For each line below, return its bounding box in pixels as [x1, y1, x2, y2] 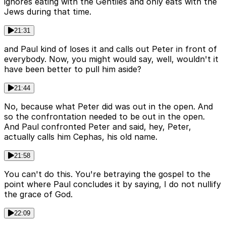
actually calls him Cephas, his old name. [4, 132, 157, 142]
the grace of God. [4, 189, 73, 200]
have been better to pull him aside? [4, 64, 141, 75]
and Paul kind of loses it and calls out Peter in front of [4, 44, 217, 54]
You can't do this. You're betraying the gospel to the [4, 169, 210, 180]
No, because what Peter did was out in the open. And [4, 101, 213, 112]
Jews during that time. [4, 7, 91, 17]
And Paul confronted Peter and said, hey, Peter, [4, 122, 191, 132]
